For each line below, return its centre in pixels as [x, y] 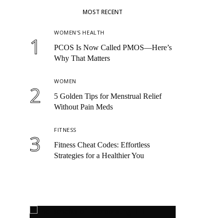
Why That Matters [82, 58]
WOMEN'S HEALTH [79, 32]
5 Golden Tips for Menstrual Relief [108, 96]
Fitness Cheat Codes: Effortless [102, 145]
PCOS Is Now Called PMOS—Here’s [113, 47]
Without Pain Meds [83, 107]
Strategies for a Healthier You [99, 155]
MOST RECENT [103, 12]
